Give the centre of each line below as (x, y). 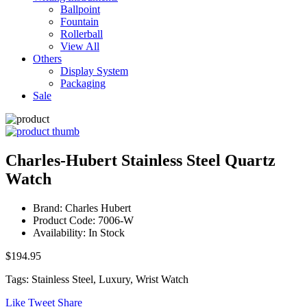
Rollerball (82, 34)
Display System (94, 71)
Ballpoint (80, 9)
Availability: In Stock (79, 232)
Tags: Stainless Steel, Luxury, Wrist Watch (97, 279)
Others (47, 59)
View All (80, 46)
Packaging (83, 83)
